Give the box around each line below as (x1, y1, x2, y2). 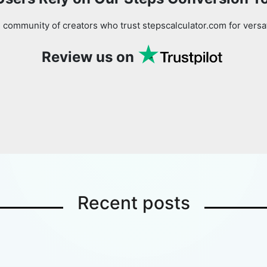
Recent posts (77, 192, 190, 213)
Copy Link (192, 45, 229, 55)
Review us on (41, 48, 134, 66)
